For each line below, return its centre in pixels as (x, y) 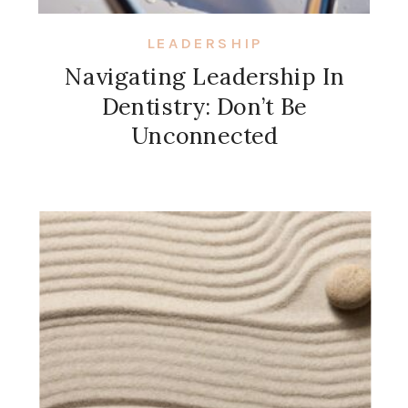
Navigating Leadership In (205, 77)
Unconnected (204, 136)
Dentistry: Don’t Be (205, 106)
